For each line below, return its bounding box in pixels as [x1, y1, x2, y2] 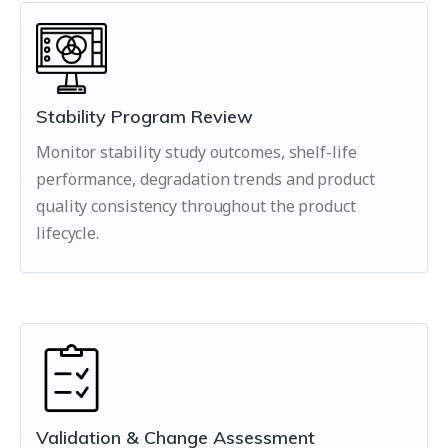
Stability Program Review [36, 105, 253, 128]
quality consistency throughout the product [36, 195, 356, 217]
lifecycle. [36, 222, 100, 244]
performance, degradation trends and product [36, 168, 375, 190]
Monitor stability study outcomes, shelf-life [36, 141, 357, 163]
